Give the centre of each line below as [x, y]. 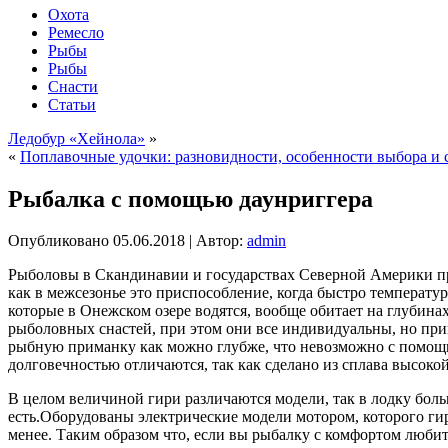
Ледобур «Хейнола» [76, 138]
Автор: [219, 241]
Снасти [73, 86]
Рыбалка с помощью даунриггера [190, 198]
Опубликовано [58, 241]
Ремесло [76, 32]
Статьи [72, 104]
